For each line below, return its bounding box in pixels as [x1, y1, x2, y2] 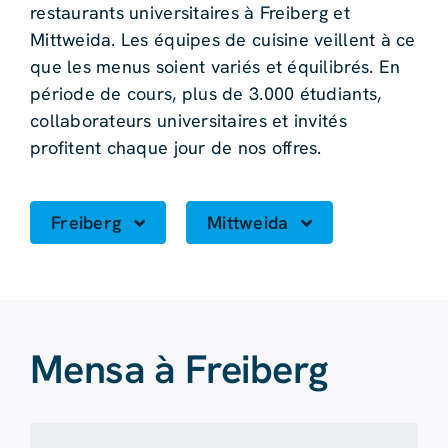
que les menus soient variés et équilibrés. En [29, 55, 401, 79]
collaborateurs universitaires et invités [29, 109, 347, 133]
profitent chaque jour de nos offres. [29, 136, 322, 160]
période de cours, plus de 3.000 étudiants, [29, 82, 382, 106]
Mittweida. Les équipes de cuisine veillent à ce [29, 28, 416, 52]
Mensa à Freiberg [29, 343, 329, 396]
